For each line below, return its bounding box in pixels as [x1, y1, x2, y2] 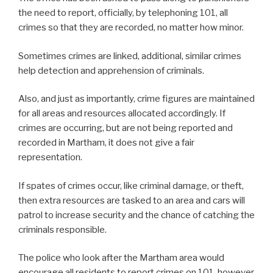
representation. [18, 152, 82, 163]
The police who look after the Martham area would [18, 252, 224, 264]
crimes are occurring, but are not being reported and [18, 122, 233, 134]
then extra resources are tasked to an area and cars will [18, 194, 245, 206]
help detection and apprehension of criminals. [18, 65, 204, 76]
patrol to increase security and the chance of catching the [18, 209, 255, 221]
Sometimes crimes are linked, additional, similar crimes [18, 50, 241, 62]
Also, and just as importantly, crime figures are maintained [18, 93, 255, 105]
